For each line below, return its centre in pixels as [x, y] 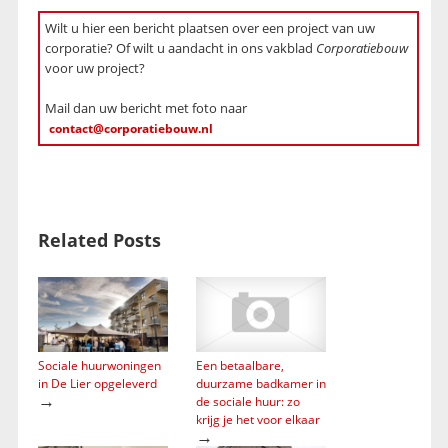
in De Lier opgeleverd [97, 383]
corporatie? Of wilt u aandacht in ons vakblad [180, 48]
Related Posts [99, 240]
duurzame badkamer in [260, 383]
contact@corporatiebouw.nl [130, 129]
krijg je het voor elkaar [257, 419]
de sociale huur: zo [247, 401]
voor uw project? [94, 68]
